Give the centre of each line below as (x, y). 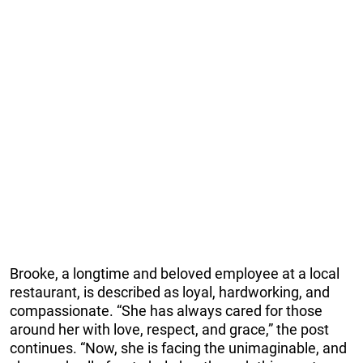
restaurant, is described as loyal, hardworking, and (170, 293)
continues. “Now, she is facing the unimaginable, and (178, 348)
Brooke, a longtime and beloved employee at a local (175, 274)
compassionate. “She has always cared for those (166, 311)
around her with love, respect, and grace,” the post (169, 330)
